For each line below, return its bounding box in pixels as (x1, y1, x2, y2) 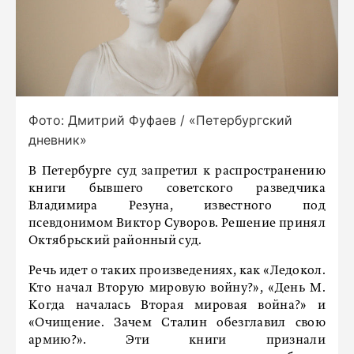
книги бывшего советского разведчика (28, 183, 326, 195)
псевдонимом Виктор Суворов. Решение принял (28, 217, 326, 230)
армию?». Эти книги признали (28, 334, 326, 347)
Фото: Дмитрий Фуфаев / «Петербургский (28, 112, 292, 128)
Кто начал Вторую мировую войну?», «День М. (28, 282, 326, 295)
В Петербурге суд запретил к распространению (28, 165, 326, 178)
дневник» (28, 132, 87, 148)
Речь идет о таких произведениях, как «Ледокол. (28, 265, 326, 277)
